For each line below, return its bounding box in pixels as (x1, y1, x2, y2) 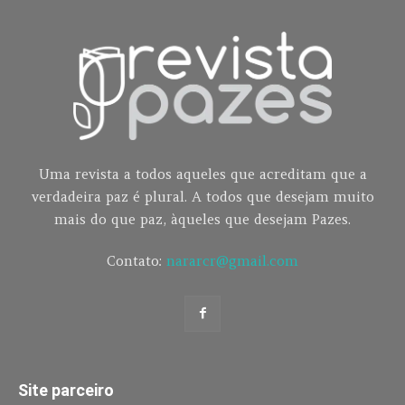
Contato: (107, 251, 166, 269)
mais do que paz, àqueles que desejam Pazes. (54, 210, 351, 228)
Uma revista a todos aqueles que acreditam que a (38, 165, 367, 183)
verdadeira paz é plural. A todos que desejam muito (31, 187, 374, 205)
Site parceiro (18, 380, 114, 400)
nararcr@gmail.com (166, 251, 298, 269)
